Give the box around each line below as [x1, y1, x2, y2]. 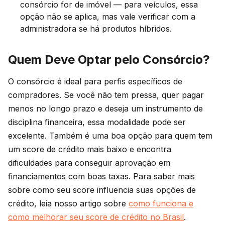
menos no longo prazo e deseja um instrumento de [8, 103, 203, 114]
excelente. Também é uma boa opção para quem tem [8, 131, 212, 141]
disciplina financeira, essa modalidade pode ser [8, 117, 186, 128]
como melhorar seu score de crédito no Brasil [8, 212, 184, 222]
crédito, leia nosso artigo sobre [8, 198, 129, 209]
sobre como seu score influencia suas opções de [8, 185, 196, 195]
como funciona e [129, 198, 193, 209]
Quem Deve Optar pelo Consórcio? [8, 52, 210, 67]
